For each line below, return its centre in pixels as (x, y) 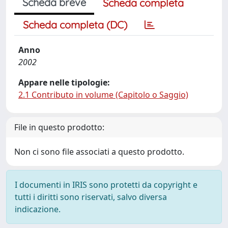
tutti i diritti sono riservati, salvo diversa (91, 197)
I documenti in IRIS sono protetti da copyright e (106, 185)
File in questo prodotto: (59, 127)
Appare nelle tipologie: (64, 82)
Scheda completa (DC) (75, 25)
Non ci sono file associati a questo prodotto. (99, 152)
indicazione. (38, 209)
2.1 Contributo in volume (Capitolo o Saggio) (103, 95)
